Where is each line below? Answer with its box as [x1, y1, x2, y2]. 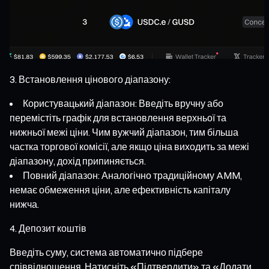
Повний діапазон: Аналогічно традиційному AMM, [23, 169, 242, 181]
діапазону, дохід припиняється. [10, 154, 146, 167]
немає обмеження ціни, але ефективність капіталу [10, 183, 231, 196]
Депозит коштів [19, 222, 86, 234]
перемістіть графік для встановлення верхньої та [10, 111, 226, 124]
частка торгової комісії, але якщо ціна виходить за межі [10, 140, 249, 153]
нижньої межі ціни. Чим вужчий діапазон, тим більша [10, 125, 238, 138]
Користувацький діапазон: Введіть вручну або [23, 97, 223, 109]
